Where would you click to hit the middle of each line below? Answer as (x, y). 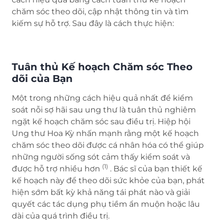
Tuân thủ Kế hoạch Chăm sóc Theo (102, 67)
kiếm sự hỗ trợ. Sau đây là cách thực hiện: (93, 24)
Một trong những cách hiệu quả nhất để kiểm (102, 98)
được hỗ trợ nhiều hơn (57, 169)
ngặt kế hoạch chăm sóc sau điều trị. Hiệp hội (101, 122)
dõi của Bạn (42, 79)
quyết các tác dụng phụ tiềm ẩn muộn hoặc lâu (106, 204)
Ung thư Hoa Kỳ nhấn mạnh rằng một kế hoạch (105, 134)
